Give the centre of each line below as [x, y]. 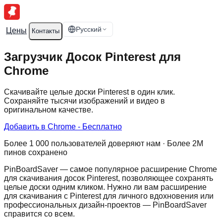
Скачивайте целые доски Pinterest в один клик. [89, 92]
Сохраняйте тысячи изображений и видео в [84, 101]
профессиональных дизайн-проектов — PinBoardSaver [105, 205]
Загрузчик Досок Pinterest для [92, 56]
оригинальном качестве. [49, 110]
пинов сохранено [36, 152]
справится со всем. [39, 214]
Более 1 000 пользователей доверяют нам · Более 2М [104, 143]
